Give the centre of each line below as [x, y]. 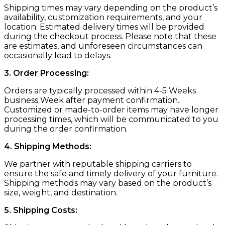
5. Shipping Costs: [41, 210]
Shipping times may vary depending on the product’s [111, 8]
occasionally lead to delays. [58, 56]
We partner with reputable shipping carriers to [98, 164]
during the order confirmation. [66, 129]
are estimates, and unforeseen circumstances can [103, 46]
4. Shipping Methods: [48, 147]
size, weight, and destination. [61, 193]
